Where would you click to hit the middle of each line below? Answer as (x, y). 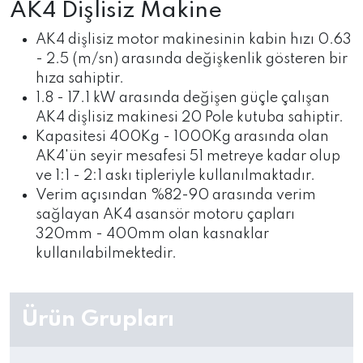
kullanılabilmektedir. (106, 254)
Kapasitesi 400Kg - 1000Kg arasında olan (182, 137)
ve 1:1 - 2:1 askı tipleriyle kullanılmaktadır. (175, 176)
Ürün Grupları (98, 320)
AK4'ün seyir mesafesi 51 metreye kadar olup (188, 156)
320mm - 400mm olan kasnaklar (152, 234)
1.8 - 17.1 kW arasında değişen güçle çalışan (183, 98)
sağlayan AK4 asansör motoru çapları (165, 215)
